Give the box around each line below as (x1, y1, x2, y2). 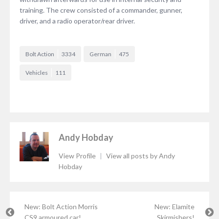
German (89, 50, 111, 58)
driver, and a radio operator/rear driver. (20, 16, 135, 25)
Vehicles (25, 68, 48, 76)
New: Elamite (154, 202, 195, 211)
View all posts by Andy (106, 151, 175, 160)
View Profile (59, 151, 97, 160)
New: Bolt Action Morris (24, 202, 98, 211)
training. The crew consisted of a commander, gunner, (20, 5, 182, 14)
